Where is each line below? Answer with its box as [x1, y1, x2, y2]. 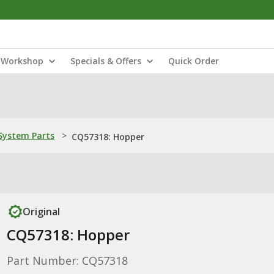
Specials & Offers [70, 55, 141, 67]
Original [22, 205, 60, 218]
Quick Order [168, 55, 219, 67]
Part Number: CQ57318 [6, 253, 128, 268]
